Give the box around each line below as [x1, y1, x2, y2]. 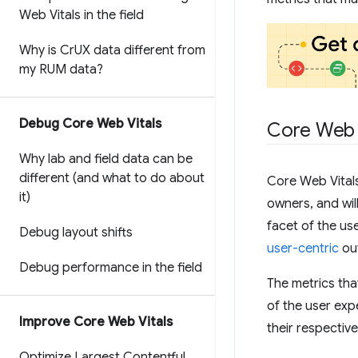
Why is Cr [19, 42, 74, 58]
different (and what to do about [19, 170, 205, 186]
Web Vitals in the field [19, 7, 144, 23]
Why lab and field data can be [19, 151, 193, 167]
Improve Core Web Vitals [19, 314, 173, 330]
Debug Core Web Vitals [19, 116, 161, 132]
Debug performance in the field [19, 260, 202, 276]
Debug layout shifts [19, 225, 133, 241]
